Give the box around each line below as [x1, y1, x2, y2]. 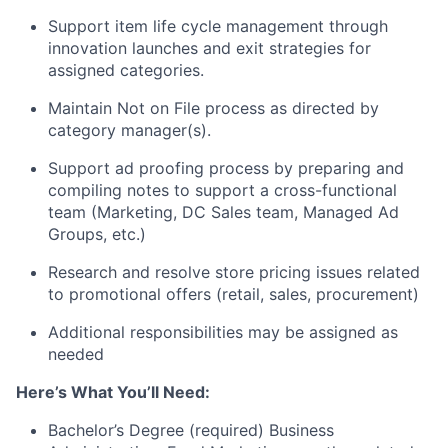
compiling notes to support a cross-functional [48, 179, 397, 200]
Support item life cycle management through [48, 15, 388, 36]
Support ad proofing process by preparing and [48, 157, 404, 178]
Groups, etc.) [48, 223, 146, 244]
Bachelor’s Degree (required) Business [48, 419, 334, 440]
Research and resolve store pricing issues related [48, 261, 420, 282]
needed [48, 343, 104, 364]
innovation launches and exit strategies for [48, 37, 371, 58]
